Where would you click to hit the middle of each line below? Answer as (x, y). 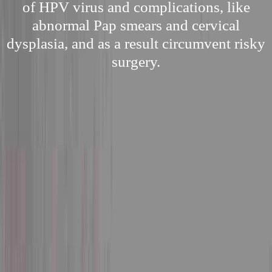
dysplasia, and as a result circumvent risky (136, 43)
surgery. (136, 62)
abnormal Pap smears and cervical (136, 25)
